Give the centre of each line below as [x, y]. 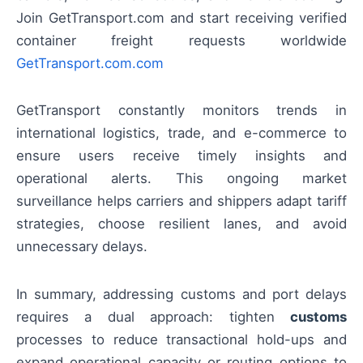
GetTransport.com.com [90, 64]
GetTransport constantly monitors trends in [181, 111]
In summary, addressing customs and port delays [181, 294]
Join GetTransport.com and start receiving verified [181, 18]
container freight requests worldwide [181, 41]
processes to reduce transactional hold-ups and [181, 339]
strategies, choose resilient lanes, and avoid [181, 224]
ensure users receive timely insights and [181, 156]
